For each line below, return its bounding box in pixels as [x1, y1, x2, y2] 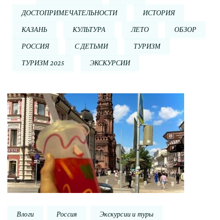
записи [7, 138, 60, 158]
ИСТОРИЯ [143, 9, 175, 17]
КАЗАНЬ [22, 26, 47, 34]
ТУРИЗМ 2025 [22, 59, 64, 67]
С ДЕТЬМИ [75, 42, 108, 51]
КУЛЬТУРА [73, 26, 106, 34]
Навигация [7, 94, 94, 114]
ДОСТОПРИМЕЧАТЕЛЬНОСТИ [22, 9, 117, 17]
